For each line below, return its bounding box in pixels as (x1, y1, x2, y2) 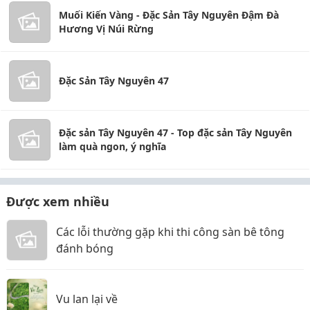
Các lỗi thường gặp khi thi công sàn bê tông (56, 224, 284, 239)
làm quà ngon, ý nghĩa (59, 140, 166, 153)
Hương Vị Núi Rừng (59, 22, 154, 35)
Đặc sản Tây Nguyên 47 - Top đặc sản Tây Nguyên (59, 126, 292, 139)
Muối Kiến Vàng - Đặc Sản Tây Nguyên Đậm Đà (59, 8, 279, 21)
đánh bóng (56, 241, 113, 256)
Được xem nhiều (6, 193, 109, 210)
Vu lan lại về (56, 291, 118, 307)
